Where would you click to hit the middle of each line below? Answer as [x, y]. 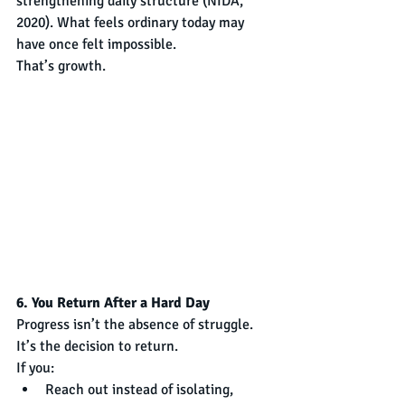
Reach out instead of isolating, [139, 389]
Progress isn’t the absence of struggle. [137, 324]
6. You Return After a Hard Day [113, 302]
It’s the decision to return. [97, 346]
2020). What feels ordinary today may [132, 22]
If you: [35, 367]
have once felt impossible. [96, 44]
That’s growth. [61, 66]
